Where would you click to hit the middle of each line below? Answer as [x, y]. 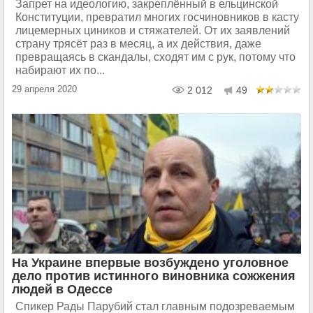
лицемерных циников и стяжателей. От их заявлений [153, 31]
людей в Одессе [62, 290]
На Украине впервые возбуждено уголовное [150, 263]
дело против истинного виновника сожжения [154, 276]
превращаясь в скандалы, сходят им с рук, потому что [155, 57]
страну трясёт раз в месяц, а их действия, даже [138, 44]
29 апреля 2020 [44, 89]
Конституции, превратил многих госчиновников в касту [157, 17]
